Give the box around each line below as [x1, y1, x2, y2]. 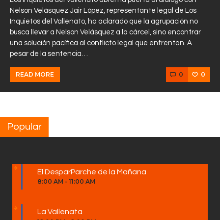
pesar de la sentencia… [10, 50, 88, 57]
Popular [7, 122, 42, 132]
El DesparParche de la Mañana [37, 167, 146, 176]
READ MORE [16, 70, 54, 78]
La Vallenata [37, 208, 82, 216]
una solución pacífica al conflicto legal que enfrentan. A [10, 39, 192, 47]
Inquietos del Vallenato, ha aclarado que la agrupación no [10, 17, 198, 25]
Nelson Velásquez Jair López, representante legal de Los [10, 6, 196, 14]
